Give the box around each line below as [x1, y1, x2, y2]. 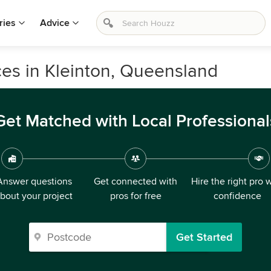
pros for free [109, 190, 162, 202]
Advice [40, 17, 70, 29]
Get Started [176, 230, 232, 244]
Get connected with [94, 175, 177, 188]
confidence [213, 190, 261, 202]
